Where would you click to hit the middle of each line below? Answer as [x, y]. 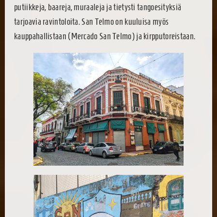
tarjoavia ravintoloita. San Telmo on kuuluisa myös [92, 21]
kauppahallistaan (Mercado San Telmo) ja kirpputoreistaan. [105, 36]
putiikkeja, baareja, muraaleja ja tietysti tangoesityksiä [98, 7]
